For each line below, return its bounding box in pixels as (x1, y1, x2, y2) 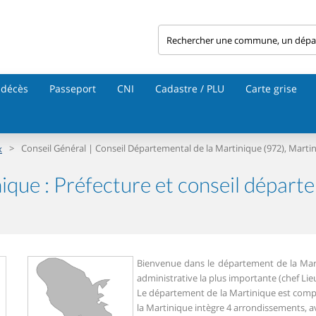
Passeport (49, 82, 96, 95)
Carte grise (245, 82, 297, 95)
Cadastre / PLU (155, 82, 224, 95)
